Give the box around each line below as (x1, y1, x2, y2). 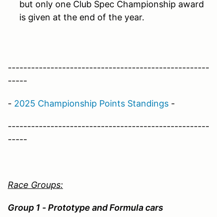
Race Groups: (8, 179, 63, 190)
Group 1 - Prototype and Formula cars (8, 202, 163, 213)
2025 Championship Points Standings (14, 98, 169, 108)
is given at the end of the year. (19, 12, 147, 22)
